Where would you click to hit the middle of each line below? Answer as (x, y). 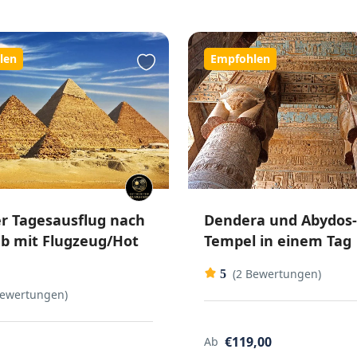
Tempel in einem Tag (277, 240)
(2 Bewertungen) (277, 273)
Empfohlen (240, 59)
